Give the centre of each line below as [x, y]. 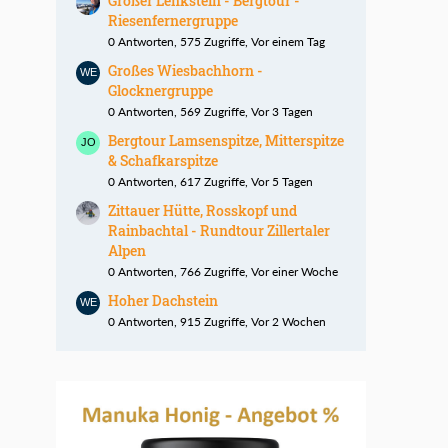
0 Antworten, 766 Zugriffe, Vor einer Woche [223, 272]
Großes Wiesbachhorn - [185, 71]
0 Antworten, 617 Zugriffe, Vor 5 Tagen [210, 182]
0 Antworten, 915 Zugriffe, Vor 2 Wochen [217, 322]
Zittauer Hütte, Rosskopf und [202, 211]
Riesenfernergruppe [173, 21]
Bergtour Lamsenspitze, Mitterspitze [226, 141]
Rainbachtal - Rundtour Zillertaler [219, 231]
